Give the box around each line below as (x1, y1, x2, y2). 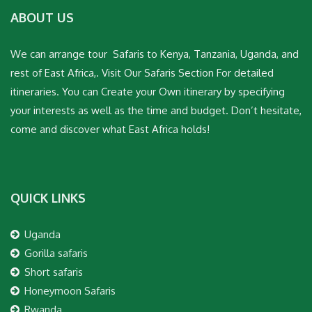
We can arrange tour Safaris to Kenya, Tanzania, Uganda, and (10, 47, 299, 61)
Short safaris (24, 265, 83, 279)
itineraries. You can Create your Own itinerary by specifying (10, 85, 285, 99)
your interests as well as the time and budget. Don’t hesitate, (10, 104, 302, 118)
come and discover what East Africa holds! (10, 123, 210, 136)
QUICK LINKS (10, 190, 86, 206)
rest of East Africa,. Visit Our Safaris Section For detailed (10, 66, 274, 80)
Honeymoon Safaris (24, 284, 116, 298)
